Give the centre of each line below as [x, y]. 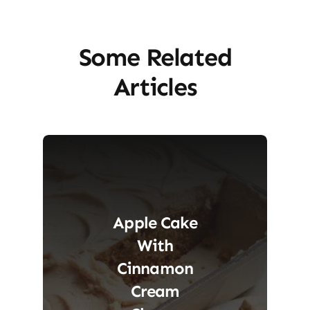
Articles [155, 86]
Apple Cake [155, 222]
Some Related [155, 57]
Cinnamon [155, 268]
